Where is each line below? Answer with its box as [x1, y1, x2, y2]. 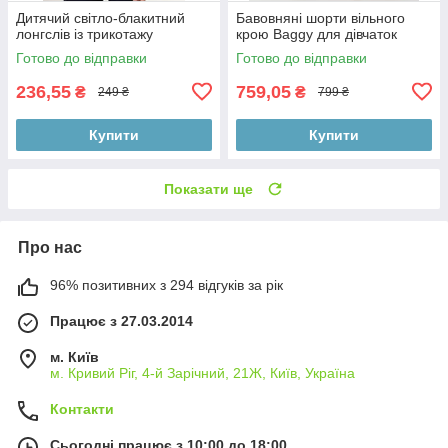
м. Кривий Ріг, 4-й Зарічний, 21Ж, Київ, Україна [50, 364, 355, 381]
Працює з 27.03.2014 [50, 312, 193, 329]
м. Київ [50, 348, 99, 365]
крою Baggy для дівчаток [236, 25, 397, 42]
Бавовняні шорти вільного [236, 9, 405, 26]
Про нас [18, 238, 82, 256]
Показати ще [164, 180, 253, 197]
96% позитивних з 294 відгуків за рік [50, 276, 283, 293]
